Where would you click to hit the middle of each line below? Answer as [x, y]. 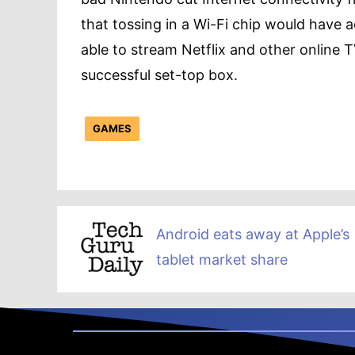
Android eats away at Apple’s [253, 234]
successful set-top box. [159, 75]
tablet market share [222, 259]
